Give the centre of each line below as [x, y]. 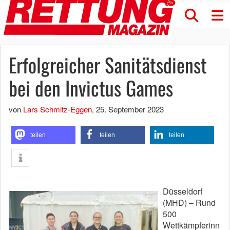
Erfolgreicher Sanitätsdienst [108, 65]
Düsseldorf [183, 191]
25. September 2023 [130, 109]
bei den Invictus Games [91, 88]
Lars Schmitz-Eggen [57, 109]
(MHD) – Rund [189, 203]
